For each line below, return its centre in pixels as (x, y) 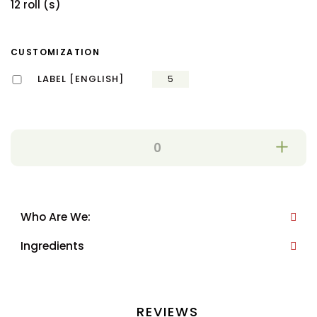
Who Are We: (56, 217)
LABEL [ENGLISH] (80, 79)
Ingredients (52, 246)
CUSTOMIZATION (56, 52)
